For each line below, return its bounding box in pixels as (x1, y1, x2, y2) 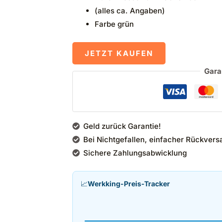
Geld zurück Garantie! (83, 121, 162, 131)
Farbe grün (94, 19, 134, 29)
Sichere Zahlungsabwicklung (83, 148, 187, 158)
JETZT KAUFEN (84, 48, 153, 58)
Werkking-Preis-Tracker (87, 179, 170, 188)
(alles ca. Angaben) (94, 6, 165, 16)
